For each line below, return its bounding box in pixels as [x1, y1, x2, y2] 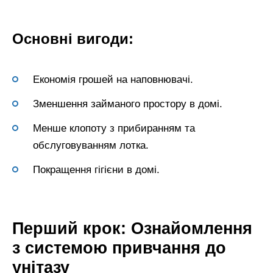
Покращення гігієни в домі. [33, 163, 160, 175]
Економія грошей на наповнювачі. [33, 73, 193, 85]
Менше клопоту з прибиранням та [33, 122, 195, 134]
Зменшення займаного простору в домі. [33, 97, 222, 110]
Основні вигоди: [12, 30, 133, 48]
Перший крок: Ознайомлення [12, 218, 252, 238]
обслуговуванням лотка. [33, 139, 149, 151]
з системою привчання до [12, 238, 226, 257]
